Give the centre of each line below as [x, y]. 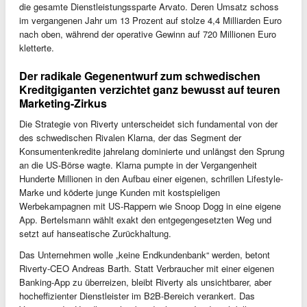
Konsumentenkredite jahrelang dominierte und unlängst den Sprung [152, 151]
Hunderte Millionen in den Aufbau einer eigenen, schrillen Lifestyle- [151, 179]
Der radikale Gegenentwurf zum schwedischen [140, 76]
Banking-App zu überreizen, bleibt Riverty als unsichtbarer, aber [145, 282]
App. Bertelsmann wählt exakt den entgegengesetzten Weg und [145, 220]
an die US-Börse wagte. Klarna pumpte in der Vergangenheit [138, 165]
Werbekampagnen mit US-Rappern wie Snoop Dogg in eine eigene [150, 206]
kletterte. [37, 48]
